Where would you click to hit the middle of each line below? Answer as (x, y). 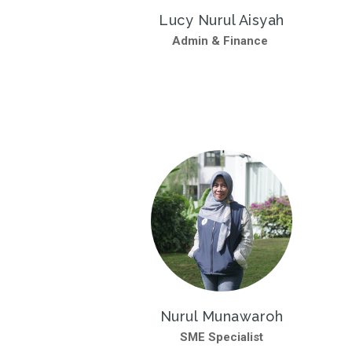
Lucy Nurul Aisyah (222, 20)
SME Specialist (222, 337)
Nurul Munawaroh (222, 316)
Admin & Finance (222, 40)
